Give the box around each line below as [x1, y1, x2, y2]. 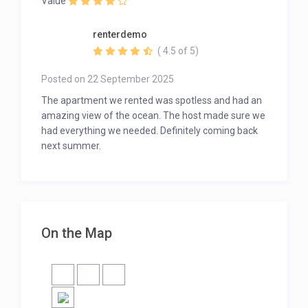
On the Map [41, 225, 113, 242]
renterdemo [93, 29, 148, 41]
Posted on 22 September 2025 [41, 74, 175, 85]
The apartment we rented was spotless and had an [41, 95, 263, 107]
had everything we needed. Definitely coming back [41, 125, 258, 137]
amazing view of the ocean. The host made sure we [41, 110, 266, 122]
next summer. [41, 140, 102, 152]
